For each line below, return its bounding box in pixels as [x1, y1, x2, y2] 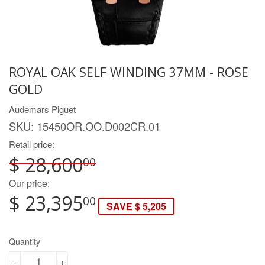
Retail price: [9, 137, 54, 150]
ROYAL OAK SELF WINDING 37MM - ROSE [9, 63, 248, 80]
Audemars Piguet [9, 102, 76, 115]
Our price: [9, 176, 50, 190]
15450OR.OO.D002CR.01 [37, 118, 160, 134]
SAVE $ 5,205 [106, 199, 166, 214]
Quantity [9, 235, 40, 248]
